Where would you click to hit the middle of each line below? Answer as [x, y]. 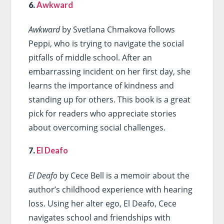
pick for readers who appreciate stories [102, 114]
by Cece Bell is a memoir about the [123, 175]
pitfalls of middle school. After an [90, 58]
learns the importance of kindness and [101, 86]
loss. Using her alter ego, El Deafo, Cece [102, 203]
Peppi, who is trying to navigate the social [106, 44]
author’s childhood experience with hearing [110, 189]
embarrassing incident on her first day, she [109, 72]
